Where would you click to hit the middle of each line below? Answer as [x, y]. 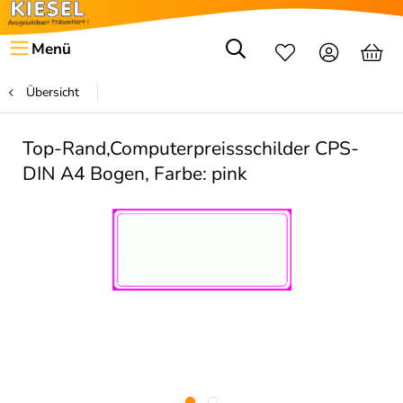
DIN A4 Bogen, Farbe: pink [135, 174]
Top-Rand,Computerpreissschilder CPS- [191, 148]
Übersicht [53, 92]
